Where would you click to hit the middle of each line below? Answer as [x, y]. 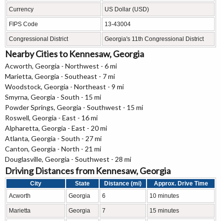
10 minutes [164, 196]
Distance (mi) [123, 184]
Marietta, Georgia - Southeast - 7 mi [60, 76]
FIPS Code [23, 24]
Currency [21, 10]
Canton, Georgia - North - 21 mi [53, 149]
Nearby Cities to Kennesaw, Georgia [74, 54]
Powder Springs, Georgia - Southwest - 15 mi [74, 108]
